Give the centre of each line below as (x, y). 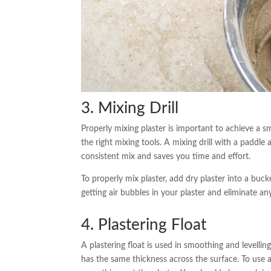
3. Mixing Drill (130, 108)
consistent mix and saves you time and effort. (166, 156)
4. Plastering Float (144, 225)
